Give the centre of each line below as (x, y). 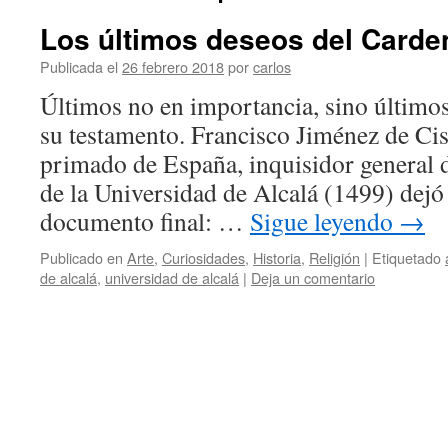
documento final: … (145, 221)
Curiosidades (203, 257)
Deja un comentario (313, 277)
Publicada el (79, 66)
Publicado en (81, 257)
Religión (334, 257)
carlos (272, 66)
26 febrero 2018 (173, 66)
